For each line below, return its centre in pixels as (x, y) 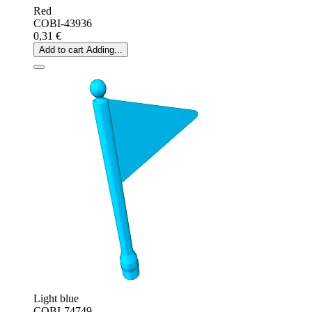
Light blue (56, 298)
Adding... (104, 49)
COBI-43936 (63, 23)
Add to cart (61, 49)
